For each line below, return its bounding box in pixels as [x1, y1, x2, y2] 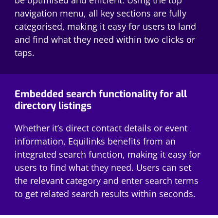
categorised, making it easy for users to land [15, 20, 196, 32]
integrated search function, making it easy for [15, 148, 200, 160]
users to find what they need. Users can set [15, 161, 191, 173]
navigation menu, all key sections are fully [15, 7, 186, 19]
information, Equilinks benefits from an [15, 135, 176, 147]
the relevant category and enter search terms [15, 174, 199, 186]
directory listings [15, 99, 91, 112]
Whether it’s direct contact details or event [15, 122, 187, 134]
